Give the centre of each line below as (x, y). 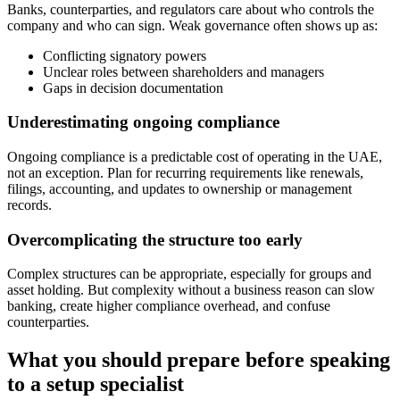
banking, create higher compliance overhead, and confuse (169, 306)
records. (29, 205)
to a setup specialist (96, 384)
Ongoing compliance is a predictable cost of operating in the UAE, (195, 157)
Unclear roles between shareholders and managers (183, 71)
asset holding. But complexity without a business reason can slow (191, 290)
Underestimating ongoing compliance (143, 122)
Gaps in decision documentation (133, 87)
